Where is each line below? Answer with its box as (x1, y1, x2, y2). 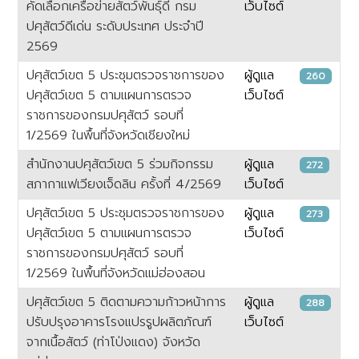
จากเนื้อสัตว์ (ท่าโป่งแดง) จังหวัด (26, 332, 201, 352)
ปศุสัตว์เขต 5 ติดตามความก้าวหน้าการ (26, 292, 227, 312)
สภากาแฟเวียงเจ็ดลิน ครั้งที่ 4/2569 (26, 174, 222, 194)
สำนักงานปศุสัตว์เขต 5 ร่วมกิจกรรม (26, 154, 214, 174)
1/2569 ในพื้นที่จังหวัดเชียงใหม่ (26, 125, 191, 145)
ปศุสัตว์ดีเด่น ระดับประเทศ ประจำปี (26, 16, 204, 36)
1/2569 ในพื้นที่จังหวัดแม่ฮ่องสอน (26, 263, 206, 283)
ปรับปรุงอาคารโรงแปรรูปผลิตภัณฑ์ (26, 312, 212, 332)
